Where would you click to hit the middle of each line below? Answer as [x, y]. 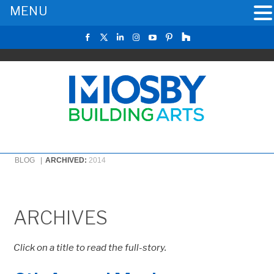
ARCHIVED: [67, 160]
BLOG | [30, 160]
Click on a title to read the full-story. [90, 248]
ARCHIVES [61, 218]
